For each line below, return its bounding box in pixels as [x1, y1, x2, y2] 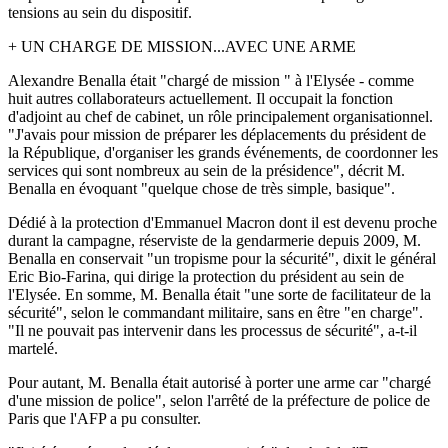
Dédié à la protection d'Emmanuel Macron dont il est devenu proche [8, 213, 437, 231]
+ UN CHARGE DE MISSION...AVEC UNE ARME [8, 37, 356, 55]
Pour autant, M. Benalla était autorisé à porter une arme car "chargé [8, 373, 431, 391]
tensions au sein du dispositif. [8, 3, 192, 21]
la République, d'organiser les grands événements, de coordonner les [8, 143, 438, 161]
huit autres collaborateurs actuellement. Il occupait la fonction [8, 89, 393, 107]
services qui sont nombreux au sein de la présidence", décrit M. [8, 161, 405, 179]
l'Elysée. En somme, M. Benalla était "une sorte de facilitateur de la [8, 285, 431, 303]
